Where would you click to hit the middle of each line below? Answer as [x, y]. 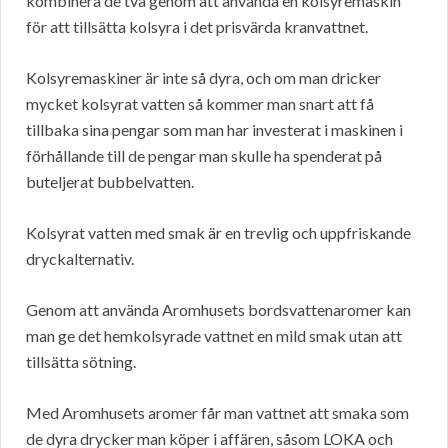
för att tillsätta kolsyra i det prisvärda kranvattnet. [197, 27]
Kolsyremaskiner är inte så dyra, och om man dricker [203, 78]
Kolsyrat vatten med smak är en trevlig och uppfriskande [218, 233]
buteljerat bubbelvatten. [110, 182]
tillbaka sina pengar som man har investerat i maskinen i [214, 130]
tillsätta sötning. [81, 362]
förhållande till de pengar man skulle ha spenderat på [204, 156]
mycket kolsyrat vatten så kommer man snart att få [200, 104]
